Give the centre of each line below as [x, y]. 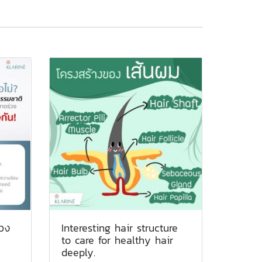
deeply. [78, 252]
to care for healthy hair [117, 240]
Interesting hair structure [119, 227]
